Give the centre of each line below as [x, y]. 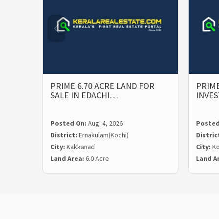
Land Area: [68, 159]
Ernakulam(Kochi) [104, 135]
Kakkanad [81, 147]
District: [65, 135]
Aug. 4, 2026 [105, 123]
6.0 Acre [97, 159]
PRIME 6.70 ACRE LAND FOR [102, 86]
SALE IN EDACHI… [84, 95]
